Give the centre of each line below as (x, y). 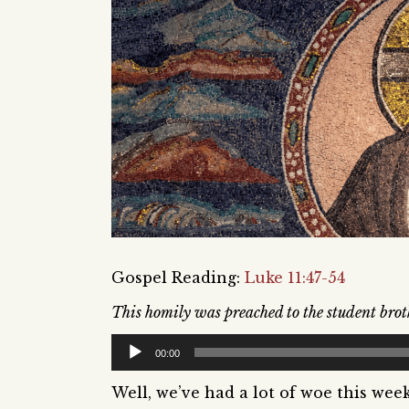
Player (134, 370)
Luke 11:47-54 (295, 277)
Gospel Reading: (178, 277)
